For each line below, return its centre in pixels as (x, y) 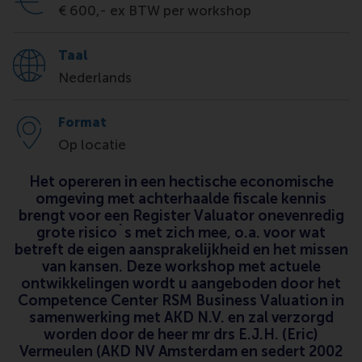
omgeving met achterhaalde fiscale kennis (181, 199)
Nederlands (95, 78)
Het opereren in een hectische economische (181, 182)
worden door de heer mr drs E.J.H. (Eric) (181, 335)
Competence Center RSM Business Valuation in (181, 301)
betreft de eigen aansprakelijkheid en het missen (181, 250)
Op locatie (92, 145)
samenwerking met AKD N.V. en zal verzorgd (181, 318)
